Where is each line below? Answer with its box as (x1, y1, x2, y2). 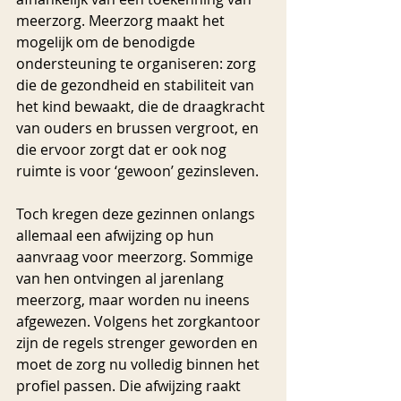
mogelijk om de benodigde (16, 32, 199, 52)
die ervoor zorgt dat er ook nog (16, 140, 230, 159)
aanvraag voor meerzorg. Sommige (16, 247, 257, 267)
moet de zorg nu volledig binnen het (16, 354, 263, 374)
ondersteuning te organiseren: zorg (16, 54, 260, 73)
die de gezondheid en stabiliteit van (16, 75, 258, 95)
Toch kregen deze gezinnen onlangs (16, 204, 259, 224)
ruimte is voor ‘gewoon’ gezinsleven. (16, 161, 259, 181)
